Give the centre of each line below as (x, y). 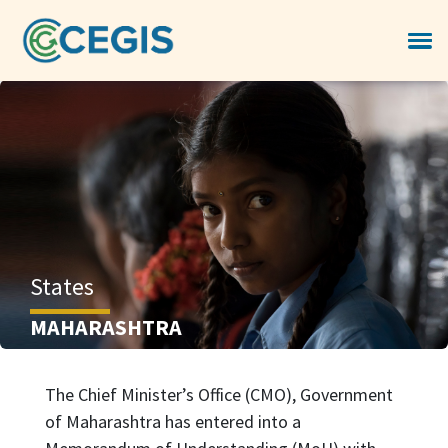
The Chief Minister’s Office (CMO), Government (218, 394)
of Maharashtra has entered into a (172, 421)
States (62, 286)
